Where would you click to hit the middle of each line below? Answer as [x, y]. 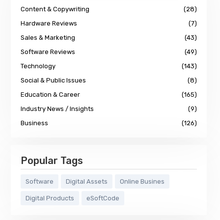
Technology [38, 66]
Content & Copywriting [55, 9]
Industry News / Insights [57, 109]
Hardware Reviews [49, 24]
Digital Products [50, 198]
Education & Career [50, 95]
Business [34, 123]
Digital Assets [87, 182]
